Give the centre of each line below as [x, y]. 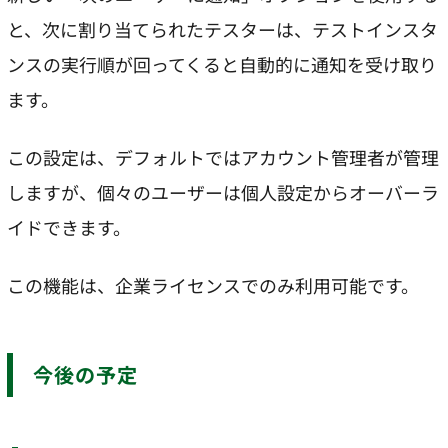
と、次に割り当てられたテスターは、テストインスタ [222, 28]
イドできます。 [69, 226]
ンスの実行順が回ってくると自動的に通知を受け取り [222, 63]
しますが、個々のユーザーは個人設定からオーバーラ [223, 191]
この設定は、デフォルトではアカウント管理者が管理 [223, 156]
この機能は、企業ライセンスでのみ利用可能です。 [213, 285]
